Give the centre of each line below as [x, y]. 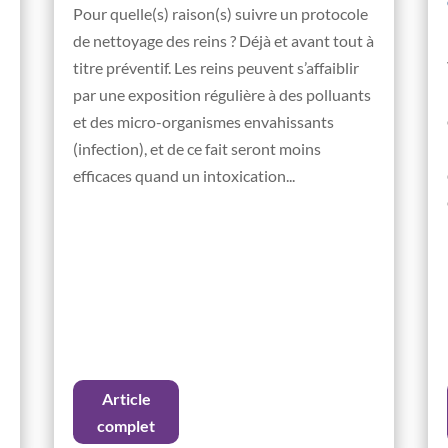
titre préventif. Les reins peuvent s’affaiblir [216, 68]
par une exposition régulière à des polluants [222, 95]
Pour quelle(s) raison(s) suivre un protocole [221, 14]
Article [126, 398]
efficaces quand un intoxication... [184, 176]
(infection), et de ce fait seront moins [197, 149]
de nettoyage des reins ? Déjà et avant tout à [224, 41]
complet [126, 425]
